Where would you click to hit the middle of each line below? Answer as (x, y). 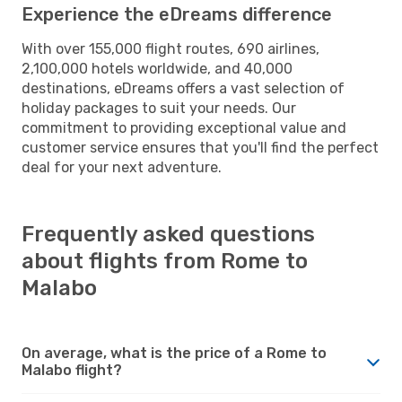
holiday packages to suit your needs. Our (159, 108)
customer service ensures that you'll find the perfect (200, 147)
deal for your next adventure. (122, 167)
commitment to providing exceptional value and (184, 127)
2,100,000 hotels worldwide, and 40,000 (157, 68)
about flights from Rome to (165, 261)
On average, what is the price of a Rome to (174, 353)
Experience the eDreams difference (177, 14)
